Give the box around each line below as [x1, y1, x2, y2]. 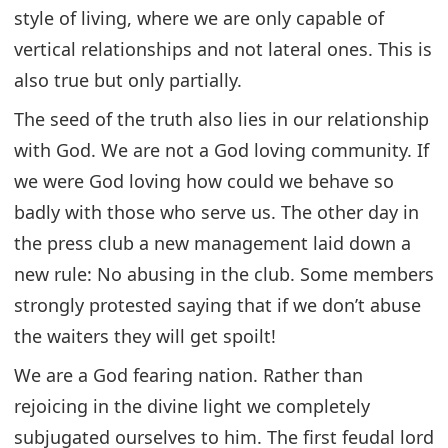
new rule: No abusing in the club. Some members [14, 261, 434, 286]
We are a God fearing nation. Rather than [14, 362, 363, 387]
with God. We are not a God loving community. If [14, 137, 429, 162]
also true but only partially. [14, 67, 242, 92]
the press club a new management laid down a [14, 230, 411, 255]
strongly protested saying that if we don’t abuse [14, 292, 421, 317]
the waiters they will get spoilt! [14, 323, 276, 348]
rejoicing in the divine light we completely [14, 393, 370, 418]
